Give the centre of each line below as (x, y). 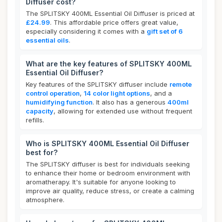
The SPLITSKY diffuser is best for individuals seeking (108, 164)
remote (181, 84)
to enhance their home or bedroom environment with (108, 173)
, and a (161, 93)
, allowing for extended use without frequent (123, 111)
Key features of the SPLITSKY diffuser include (98, 84)
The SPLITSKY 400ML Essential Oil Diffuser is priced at (110, 13)
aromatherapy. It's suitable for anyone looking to (101, 182)
